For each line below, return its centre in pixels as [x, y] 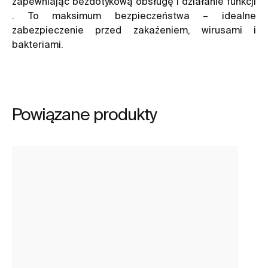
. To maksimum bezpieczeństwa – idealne [134, 15]
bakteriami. [38, 44]
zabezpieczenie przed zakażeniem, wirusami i [134, 30]
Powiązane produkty [84, 114]
